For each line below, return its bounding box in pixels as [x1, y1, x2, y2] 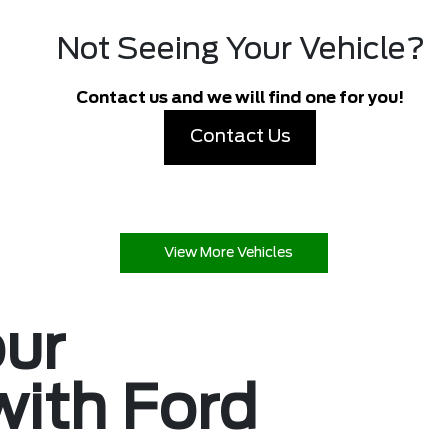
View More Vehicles [163, 246, 293, 260]
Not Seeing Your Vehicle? [55, 35, 425, 65]
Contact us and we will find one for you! [76, 90, 404, 106]
